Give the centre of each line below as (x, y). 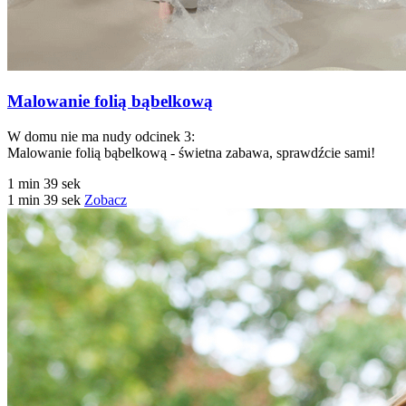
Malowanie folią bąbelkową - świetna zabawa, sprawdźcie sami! (191, 152)
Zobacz (106, 199)
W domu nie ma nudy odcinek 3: (101, 136)
